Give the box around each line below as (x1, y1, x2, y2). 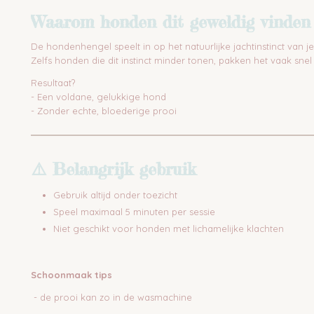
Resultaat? (31, 77, 75, 88)
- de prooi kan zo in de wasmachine (31, 292, 192, 303)
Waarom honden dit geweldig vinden (31, 12, 310, 32)
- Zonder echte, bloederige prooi (31, 105, 177, 116)
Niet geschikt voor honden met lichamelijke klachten (53, 223, 284, 234)
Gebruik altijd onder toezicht (53, 189, 177, 200)
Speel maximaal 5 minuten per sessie (53, 206, 215, 217)
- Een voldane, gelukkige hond (31, 91, 166, 102)
